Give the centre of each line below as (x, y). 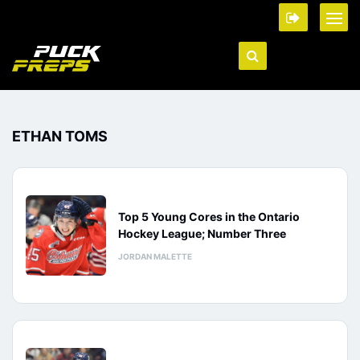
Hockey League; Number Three (202, 233)
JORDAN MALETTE (155, 256)
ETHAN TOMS (60, 136)
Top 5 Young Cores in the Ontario (209, 217)
